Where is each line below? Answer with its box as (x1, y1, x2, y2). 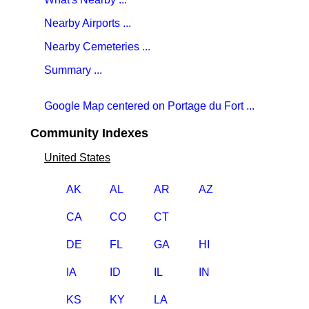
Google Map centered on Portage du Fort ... (44, 100, 255, 112)
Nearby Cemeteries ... (44, 41, 150, 52)
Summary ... (44, 64, 102, 76)
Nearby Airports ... (44, 17, 131, 29)
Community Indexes (30, 126, 148, 140)
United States (44, 152, 110, 163)
